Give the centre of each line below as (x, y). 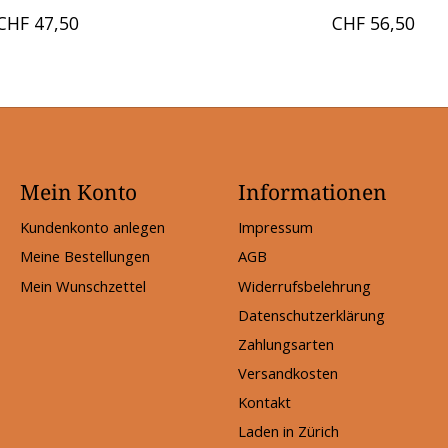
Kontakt (264, 402)
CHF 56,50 (374, 23)
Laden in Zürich (288, 431)
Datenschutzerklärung (311, 314)
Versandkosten (287, 373)
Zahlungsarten (285, 343)
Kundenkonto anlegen (92, 227)
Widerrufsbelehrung (304, 285)
